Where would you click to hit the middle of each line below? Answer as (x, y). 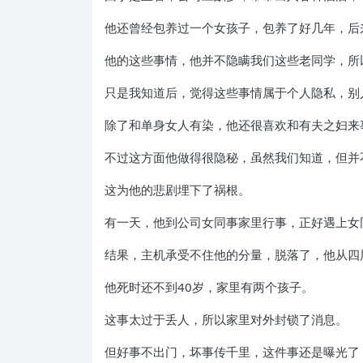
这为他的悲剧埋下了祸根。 (177, 190)
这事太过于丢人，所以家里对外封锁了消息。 (226, 319)
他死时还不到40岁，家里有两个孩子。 (209, 287)
